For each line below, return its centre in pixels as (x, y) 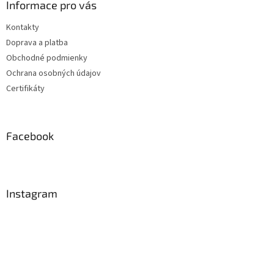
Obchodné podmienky (47, 58)
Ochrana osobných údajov (54, 73)
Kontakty (23, 27)
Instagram (32, 193)
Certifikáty (25, 88)
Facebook (30, 135)
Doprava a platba (37, 43)
